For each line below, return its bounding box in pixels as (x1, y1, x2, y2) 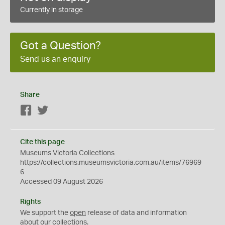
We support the (20, 209, 70, 216)
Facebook (32, 107, 64, 115)
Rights (20, 198, 41, 205)
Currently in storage (20, 6, 83, 14)
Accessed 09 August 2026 (20, 178, 103, 185)
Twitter (49, 107, 70, 115)
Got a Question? (20, 40, 101, 51)
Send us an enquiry (20, 55, 90, 63)
